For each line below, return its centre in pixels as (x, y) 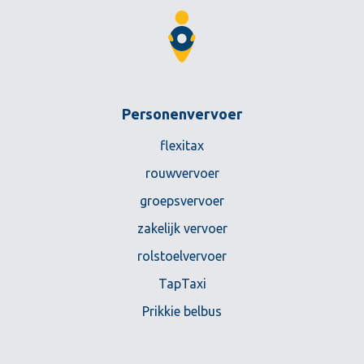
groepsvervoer (182, 201)
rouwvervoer (182, 173)
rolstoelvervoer (182, 256)
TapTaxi (182, 284)
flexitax (182, 145)
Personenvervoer (182, 114)
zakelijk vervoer (182, 228)
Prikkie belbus (182, 311)
